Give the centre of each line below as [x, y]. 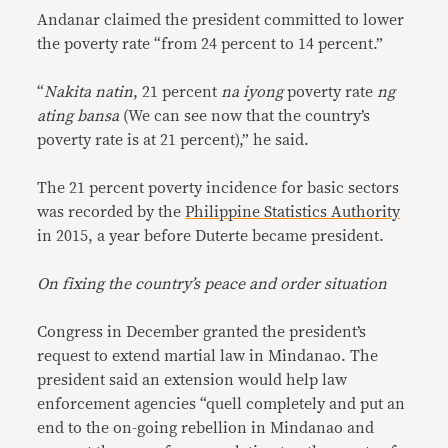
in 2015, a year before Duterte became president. [211, 236]
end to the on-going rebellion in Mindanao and [206, 428]
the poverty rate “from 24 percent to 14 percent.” [210, 44]
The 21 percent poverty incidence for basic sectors [218, 188]
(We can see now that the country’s [245, 116]
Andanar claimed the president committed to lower [221, 20]
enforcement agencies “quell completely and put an [221, 404]
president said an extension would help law [192, 380]
